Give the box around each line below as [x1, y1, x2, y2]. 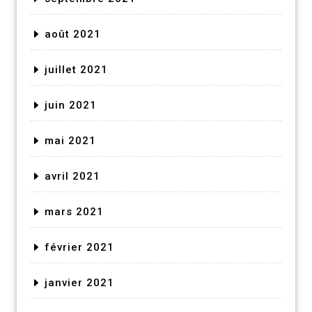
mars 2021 [45, 205, 104, 218]
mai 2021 [45, 134, 96, 147]
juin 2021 [45, 98, 97, 111]
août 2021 [45, 27, 101, 40]
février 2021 [45, 240, 114, 253]
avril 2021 [45, 169, 100, 182]
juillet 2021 [45, 63, 108, 76]
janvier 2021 [45, 276, 114, 289]
